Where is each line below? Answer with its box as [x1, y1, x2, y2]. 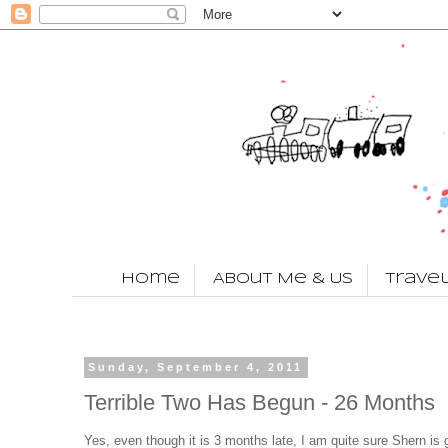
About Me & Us [213, 272, 353, 287]
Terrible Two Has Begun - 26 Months [84, 390, 435, 416]
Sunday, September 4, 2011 [88, 361, 304, 374]
